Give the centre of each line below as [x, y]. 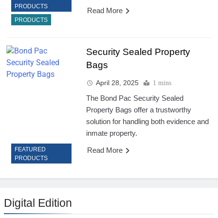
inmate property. [111, 133]
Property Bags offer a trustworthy [138, 109]
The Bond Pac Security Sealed [135, 98]
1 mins [162, 83]
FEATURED [30, 150]
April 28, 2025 [117, 82]
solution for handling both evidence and [147, 121]
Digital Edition [38, 203]
